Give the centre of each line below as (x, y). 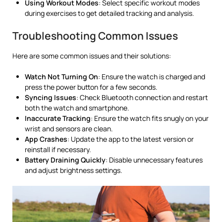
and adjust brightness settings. (74, 170)
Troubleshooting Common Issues (95, 35)
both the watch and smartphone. (77, 108)
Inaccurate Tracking (58, 118)
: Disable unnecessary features (154, 160)
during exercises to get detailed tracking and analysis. (110, 13)
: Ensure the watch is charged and (152, 76)
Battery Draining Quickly (65, 160)
